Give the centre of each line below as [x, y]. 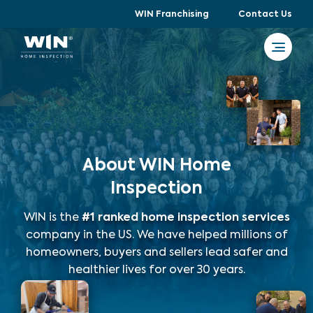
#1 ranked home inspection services [185, 218]
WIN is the [51, 218]
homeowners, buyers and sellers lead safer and [156, 253]
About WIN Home [156, 165]
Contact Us [265, 15]
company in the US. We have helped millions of [156, 235]
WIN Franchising [172, 15]
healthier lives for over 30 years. [156, 270]
